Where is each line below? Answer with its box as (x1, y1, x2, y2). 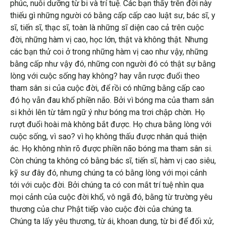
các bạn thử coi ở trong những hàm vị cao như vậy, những (10, 46, 208, 56)
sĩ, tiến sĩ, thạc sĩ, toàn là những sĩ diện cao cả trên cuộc (10, 22, 204, 32)
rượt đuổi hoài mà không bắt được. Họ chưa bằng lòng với (10, 119, 211, 129)
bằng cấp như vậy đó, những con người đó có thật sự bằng (10, 59, 215, 69)
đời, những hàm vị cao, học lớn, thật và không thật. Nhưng (10, 34, 208, 44)
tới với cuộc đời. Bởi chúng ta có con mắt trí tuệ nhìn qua (10, 180, 204, 190)
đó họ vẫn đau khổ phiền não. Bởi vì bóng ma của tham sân (10, 95, 214, 105)
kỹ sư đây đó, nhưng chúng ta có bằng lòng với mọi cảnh (10, 167, 207, 178)
